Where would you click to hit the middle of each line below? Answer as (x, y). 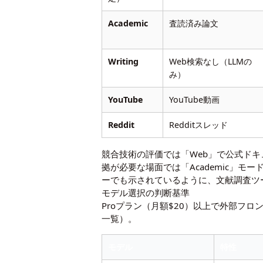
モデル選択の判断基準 (146, 192)
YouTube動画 (195, 99)
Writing (124, 61)
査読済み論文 (194, 23)
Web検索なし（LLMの (211, 61)
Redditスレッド (199, 124)
